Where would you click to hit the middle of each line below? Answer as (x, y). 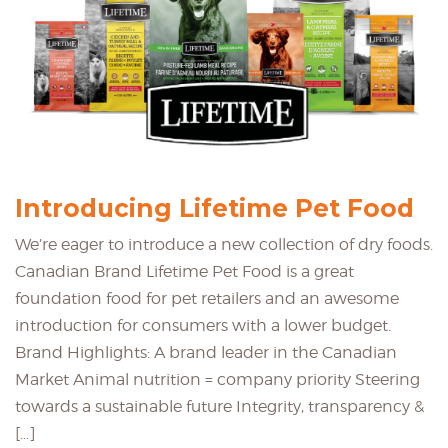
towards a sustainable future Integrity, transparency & (219, 407)
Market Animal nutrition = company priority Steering (217, 380)
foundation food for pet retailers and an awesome (207, 299)
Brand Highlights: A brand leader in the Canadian (206, 353)
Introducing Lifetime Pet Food (214, 208)
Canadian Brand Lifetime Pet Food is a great (184, 272)
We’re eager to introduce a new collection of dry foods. (224, 245)
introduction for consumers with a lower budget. (207, 326)
